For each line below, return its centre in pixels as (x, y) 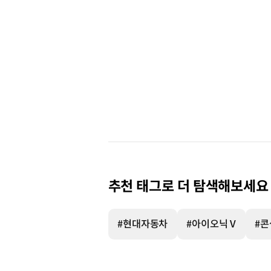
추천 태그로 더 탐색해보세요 (188, 187)
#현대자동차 (142, 224)
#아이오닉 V (211, 224)
